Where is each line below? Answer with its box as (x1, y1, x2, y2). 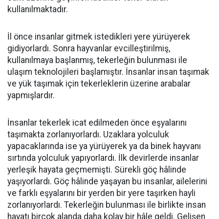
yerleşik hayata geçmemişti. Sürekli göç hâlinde (7, 165, 186, 175)
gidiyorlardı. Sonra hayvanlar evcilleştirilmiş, (7, 44, 170, 53)
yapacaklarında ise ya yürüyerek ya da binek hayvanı (7, 141, 201, 151)
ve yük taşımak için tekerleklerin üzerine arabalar (7, 79, 191, 88)
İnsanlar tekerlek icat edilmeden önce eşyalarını (7, 118, 187, 128)
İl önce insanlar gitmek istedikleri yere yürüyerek (7, 32, 190, 42)
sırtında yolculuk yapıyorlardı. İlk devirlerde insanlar (7, 153, 199, 163)
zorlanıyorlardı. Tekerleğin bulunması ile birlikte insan (7, 200, 206, 210)
